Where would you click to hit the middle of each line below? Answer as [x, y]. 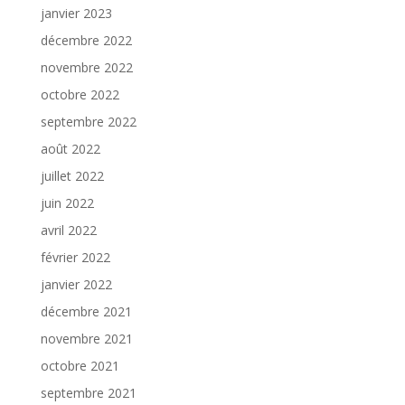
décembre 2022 [86, 40]
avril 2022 [68, 230]
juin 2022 [67, 202]
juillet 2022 [72, 175]
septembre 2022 [88, 121]
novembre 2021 [86, 338]
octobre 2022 [80, 94]
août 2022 [70, 148]
